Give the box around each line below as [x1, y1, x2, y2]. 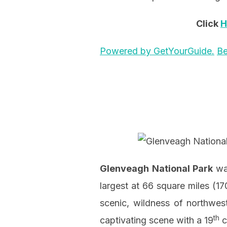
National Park [152, 163, 213, 174]
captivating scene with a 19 [100, 215, 213, 226]
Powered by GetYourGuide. [100, 46, 214, 57]
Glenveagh [100, 163, 149, 174]
